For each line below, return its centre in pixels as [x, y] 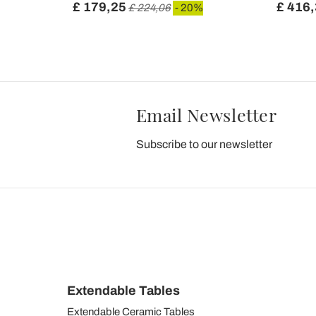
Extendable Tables [123, 291]
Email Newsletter [206, 115]
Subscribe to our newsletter [204, 145]
